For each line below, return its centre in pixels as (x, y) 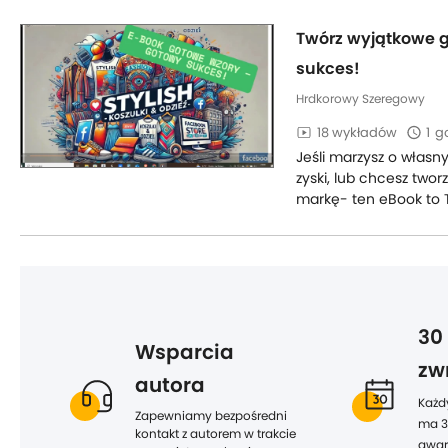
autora (170, 385)
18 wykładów (357, 132)
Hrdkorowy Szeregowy (360, 98)
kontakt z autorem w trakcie (215, 433)
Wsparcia (184, 352)
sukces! (328, 68)
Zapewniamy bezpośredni (211, 415)
